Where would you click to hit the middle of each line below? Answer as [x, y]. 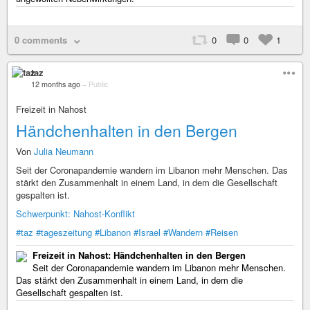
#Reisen [222, 232]
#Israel [147, 232]
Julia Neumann [64, 152]
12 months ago [56, 84]
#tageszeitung [64, 232]
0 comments [41, 40]
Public [98, 84]
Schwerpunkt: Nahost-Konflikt [75, 214]
